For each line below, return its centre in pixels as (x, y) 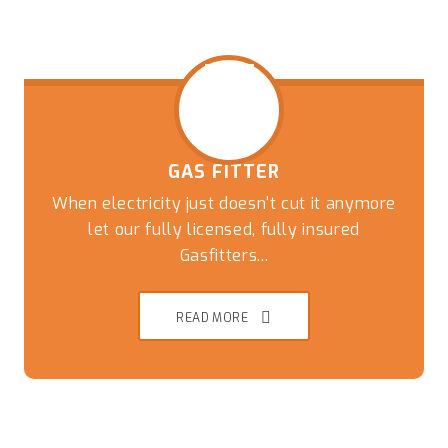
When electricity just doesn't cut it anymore (224, 203)
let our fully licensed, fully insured (224, 229)
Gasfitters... (224, 255)
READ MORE (212, 317)
